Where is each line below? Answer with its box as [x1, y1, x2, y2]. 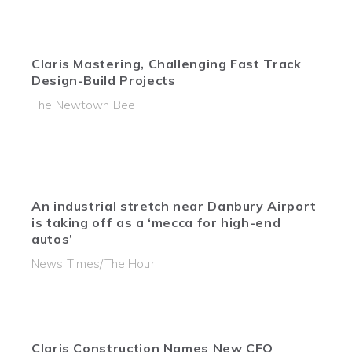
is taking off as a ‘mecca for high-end [31, 214, 281, 230]
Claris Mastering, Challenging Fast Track [31, 56, 302, 71]
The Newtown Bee [31, 97, 136, 112]
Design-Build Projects [31, 72, 176, 88]
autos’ [31, 231, 73, 247]
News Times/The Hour [31, 256, 155, 271]
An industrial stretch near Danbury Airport [31, 198, 317, 214]
